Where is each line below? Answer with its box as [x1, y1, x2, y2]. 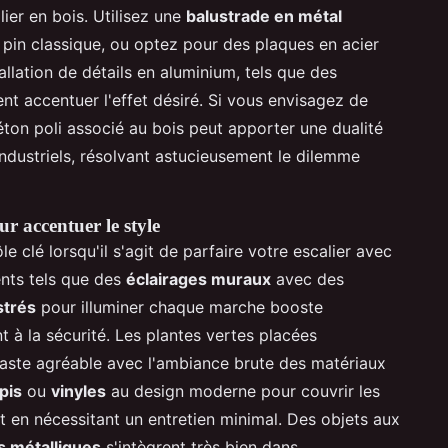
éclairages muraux [126, 268, 271, 289]
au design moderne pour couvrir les [106, 380, 380, 401]
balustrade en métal [186, 5, 342, 26]
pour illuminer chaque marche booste [36, 296, 323, 317]
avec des [271, 268, 344, 289]
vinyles [51, 380, 106, 401]
